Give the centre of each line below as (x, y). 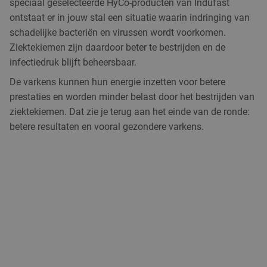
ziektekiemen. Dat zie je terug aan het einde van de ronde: (130, 111)
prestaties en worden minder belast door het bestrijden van (132, 97)
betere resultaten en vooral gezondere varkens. (107, 126)
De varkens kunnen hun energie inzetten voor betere (117, 82)
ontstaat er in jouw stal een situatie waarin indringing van (130, 17)
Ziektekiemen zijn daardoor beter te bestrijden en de (117, 47)
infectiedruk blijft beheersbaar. (73, 62)
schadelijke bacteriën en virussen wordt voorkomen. (118, 32)
